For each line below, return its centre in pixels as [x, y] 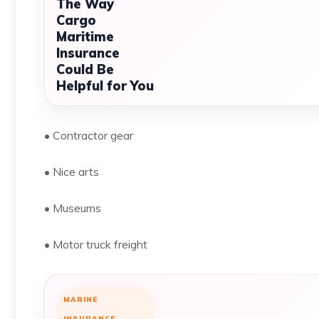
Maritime [85, 37]
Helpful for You [105, 86]
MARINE [80, 299]
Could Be [85, 69]
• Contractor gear [89, 135]
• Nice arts [72, 172]
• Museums [73, 208]
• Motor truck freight [96, 244]
